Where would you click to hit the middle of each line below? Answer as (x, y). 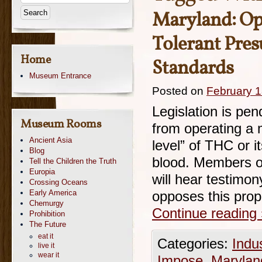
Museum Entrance (60, 76)
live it (46, 246)
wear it (49, 255)
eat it (46, 236)
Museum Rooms (61, 125)
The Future (48, 224)
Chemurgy (46, 203)
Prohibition (47, 214)
